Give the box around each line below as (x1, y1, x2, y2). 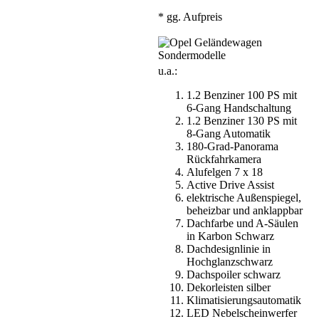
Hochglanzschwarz (187, 255, 273, 268)
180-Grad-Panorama (187, 140, 278, 152)
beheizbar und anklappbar (187, 204, 303, 216)
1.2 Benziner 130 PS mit (187, 114, 297, 127)
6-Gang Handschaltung (187, 101, 291, 114)
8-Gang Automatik (187, 127, 271, 140)
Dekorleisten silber (187, 281, 271, 293)
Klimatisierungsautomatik (187, 293, 301, 306)
